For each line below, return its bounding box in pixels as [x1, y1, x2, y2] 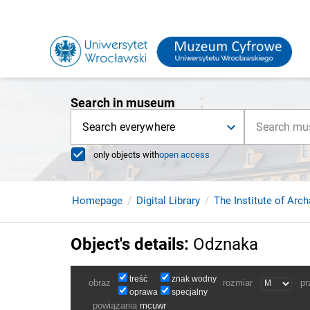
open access [159, 149, 210, 160]
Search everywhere [82, 120, 176, 134]
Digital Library [136, 194, 200, 207]
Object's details [71, 235, 184, 254]
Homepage [72, 194, 122, 207]
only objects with [93, 149, 159, 160]
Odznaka [193, 235, 258, 254]
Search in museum [71, 95, 175, 110]
